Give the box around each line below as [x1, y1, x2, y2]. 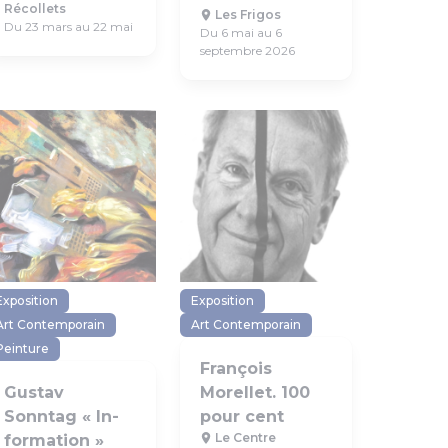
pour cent [200, 407, 284, 426]
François [200, 359, 272, 378]
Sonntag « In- [4, 407, 119, 426]
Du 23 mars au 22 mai [4, 19, 133, 34]
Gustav [4, 383, 64, 402]
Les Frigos [212, 7, 281, 22]
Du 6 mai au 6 [200, 25, 282, 40]
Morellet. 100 [200, 383, 310, 402]
